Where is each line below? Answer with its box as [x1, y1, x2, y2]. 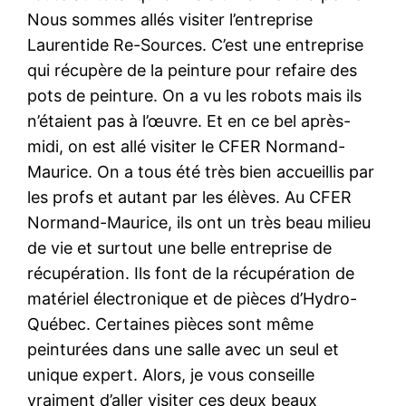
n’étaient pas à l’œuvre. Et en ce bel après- [27, 111, 352, 131]
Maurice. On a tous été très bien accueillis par [27, 162, 375, 182]
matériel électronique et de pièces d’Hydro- [27, 289, 358, 309]
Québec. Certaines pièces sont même [27, 314, 314, 334]
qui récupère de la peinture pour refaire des [27, 61, 358, 81]
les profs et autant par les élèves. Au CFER [27, 188, 353, 208]
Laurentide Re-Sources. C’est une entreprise [27, 35, 364, 55]
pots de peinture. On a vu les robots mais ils [27, 86, 362, 106]
